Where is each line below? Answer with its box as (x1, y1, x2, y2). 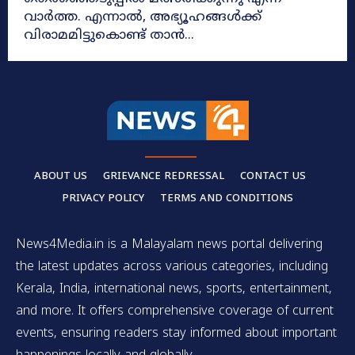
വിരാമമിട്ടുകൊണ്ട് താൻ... (24, 27, 194, 45)
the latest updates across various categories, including (16, 259, 328, 276)
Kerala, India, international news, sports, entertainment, (16, 281, 332, 298)
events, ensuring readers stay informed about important (16, 326, 337, 342)
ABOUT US (33, 170, 87, 184)
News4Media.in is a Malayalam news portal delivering (16, 237, 323, 254)
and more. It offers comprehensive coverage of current (16, 303, 334, 320)
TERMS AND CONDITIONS (160, 193, 293, 206)
